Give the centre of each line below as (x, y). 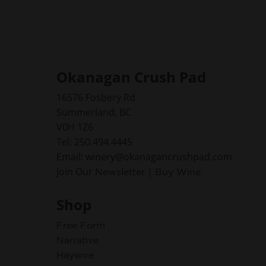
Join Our (76, 171)
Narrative (77, 240)
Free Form (81, 225)
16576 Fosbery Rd (96, 97)
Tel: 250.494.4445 (94, 142)
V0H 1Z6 (75, 127)
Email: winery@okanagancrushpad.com (144, 156)
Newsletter (120, 171)
